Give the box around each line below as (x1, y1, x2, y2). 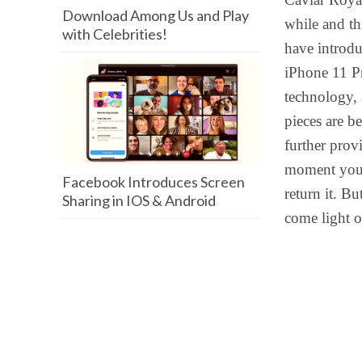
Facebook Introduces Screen (62, 172, 245, 191)
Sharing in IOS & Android (62, 191, 216, 209)
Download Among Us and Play (62, 6, 249, 24)
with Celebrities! (62, 24, 167, 43)
